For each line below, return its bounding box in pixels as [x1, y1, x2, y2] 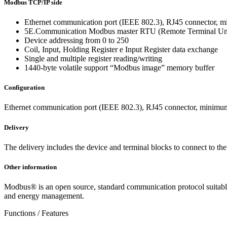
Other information [4, 163, 57, 171]
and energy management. [4, 192, 84, 201]
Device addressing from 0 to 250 [24, 36, 129, 45]
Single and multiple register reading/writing [24, 54, 162, 63]
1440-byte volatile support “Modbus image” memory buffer [24, 63, 214, 72]
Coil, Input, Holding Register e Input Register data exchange [24, 45, 218, 54]
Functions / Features [4, 209, 68, 218]
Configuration [4, 84, 45, 92]
